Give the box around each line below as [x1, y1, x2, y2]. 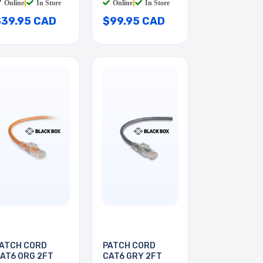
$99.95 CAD [103, 15, 165, 28]
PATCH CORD [103, 241, 156, 251]
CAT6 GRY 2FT [103, 251, 162, 262]
